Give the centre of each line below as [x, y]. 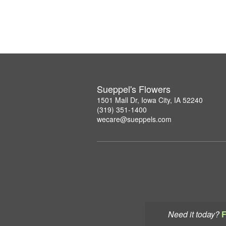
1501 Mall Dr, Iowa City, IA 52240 [150, 100]
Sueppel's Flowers [134, 89]
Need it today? [194, 214]
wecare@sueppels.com [134, 119]
